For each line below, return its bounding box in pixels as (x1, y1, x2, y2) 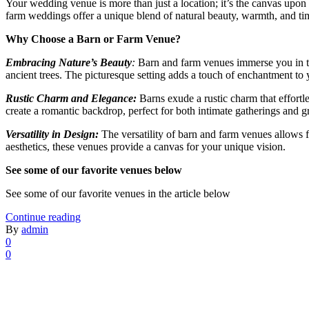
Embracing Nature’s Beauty (6, 57, 132, 69)
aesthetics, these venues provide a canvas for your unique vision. (6, 141, 286, 153)
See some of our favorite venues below (6, 164, 182, 177)
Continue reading (6, 211, 81, 223)
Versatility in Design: (6, 128, 99, 141)
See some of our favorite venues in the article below (6, 188, 230, 200)
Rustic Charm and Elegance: (6, 92, 137, 105)
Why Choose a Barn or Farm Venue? (6, 33, 183, 46)
